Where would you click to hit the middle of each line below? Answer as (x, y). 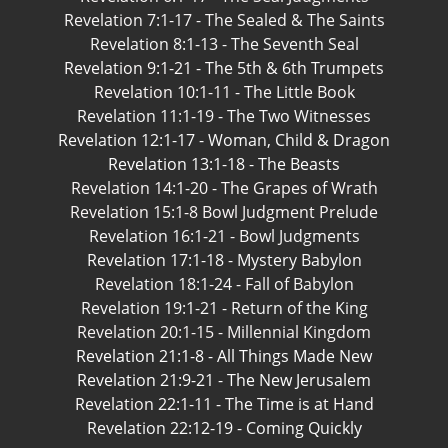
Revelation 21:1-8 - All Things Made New (224, 356)
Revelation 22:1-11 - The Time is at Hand (224, 404)
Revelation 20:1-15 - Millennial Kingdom (224, 332)
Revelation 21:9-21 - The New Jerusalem (224, 380)
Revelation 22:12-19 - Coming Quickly (224, 428)
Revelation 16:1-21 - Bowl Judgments (224, 236)
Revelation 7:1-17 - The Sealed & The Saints (224, 20)
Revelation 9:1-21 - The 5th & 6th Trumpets (224, 68)
